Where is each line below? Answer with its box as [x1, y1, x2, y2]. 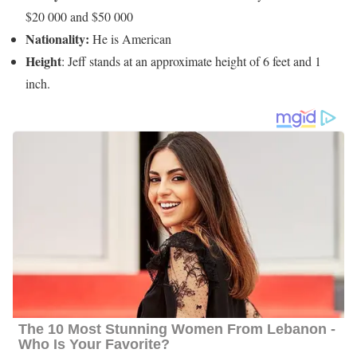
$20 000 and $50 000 [25, 8, 133, 25]
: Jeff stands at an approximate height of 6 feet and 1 [61, 53, 321, 70]
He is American [89, 30, 171, 48]
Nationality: [25, 29, 89, 49]
